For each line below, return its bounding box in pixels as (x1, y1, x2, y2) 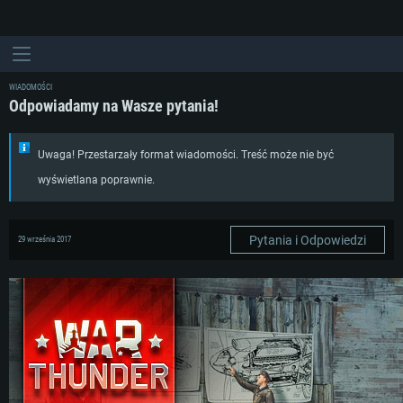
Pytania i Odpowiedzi (249, 232, 366, 247)
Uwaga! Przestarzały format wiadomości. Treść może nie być (38, 148, 334, 161)
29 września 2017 (18, 235, 71, 244)
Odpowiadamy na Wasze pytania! (9, 96, 219, 115)
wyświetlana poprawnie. (38, 174, 155, 186)
